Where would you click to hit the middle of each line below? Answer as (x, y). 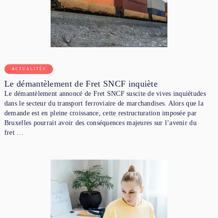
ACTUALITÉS (28, 69)
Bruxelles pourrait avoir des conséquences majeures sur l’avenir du (100, 123)
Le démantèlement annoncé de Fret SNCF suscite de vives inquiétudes (105, 93)
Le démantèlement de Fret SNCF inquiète (81, 83)
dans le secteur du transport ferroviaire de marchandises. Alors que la (104, 103)
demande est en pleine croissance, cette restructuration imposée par (100, 113)
